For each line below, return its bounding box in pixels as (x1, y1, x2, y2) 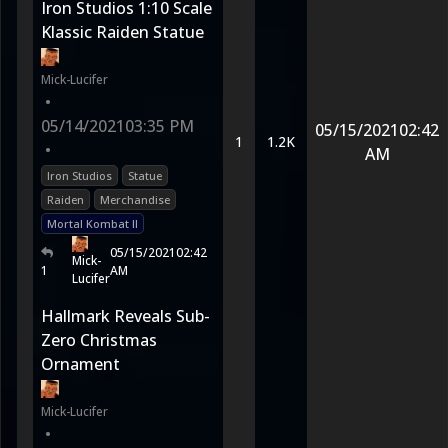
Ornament (41, 353, 120, 375)
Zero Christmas (41, 329, 157, 351)
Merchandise (100, 192, 170, 207)
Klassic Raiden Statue (41, 21, 204, 43)
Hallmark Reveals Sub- (41, 305, 210, 327)
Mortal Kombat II (47, 216, 138, 231)
